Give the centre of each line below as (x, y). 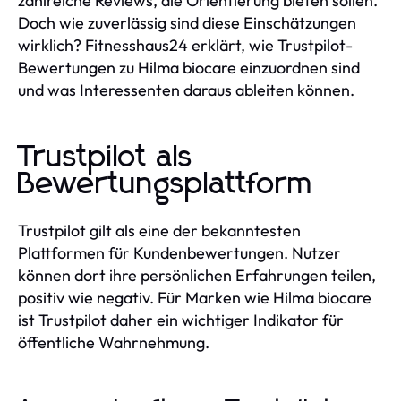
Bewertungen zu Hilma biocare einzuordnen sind (189, 67)
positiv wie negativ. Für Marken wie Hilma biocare (195, 297)
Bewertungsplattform (166, 184)
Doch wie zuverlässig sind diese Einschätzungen (187, 22)
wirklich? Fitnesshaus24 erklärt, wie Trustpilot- (185, 45)
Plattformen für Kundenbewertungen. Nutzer (179, 252)
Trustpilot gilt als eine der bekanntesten (159, 230)
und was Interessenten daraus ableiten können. (186, 90)
